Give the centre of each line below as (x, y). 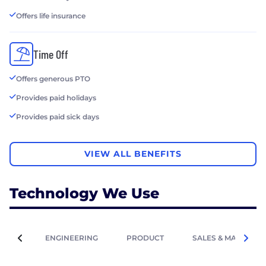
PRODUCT (145, 237)
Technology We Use (84, 193)
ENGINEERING (72, 237)
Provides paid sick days (58, 116)
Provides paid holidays (56, 97)
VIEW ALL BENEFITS (133, 154)
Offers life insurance (51, 15)
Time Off (51, 54)
